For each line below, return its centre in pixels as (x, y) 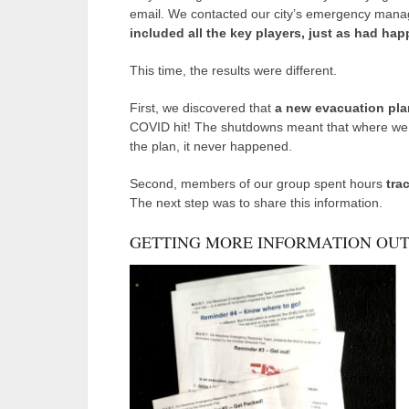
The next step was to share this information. (256, 202)
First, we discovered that (202, 107)
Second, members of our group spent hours (258, 183)
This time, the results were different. (233, 70)
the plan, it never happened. (211, 146)
